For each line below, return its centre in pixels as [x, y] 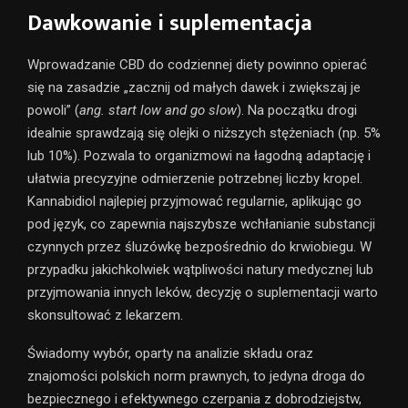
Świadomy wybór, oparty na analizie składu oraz [170, 353]
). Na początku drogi [297, 110]
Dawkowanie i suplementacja [170, 23]
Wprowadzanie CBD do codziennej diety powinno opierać [197, 64]
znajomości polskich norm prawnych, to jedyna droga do [196, 376]
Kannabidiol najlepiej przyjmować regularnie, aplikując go [194, 201]
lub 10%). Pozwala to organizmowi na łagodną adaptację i [199, 155]
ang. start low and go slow [158, 110]
